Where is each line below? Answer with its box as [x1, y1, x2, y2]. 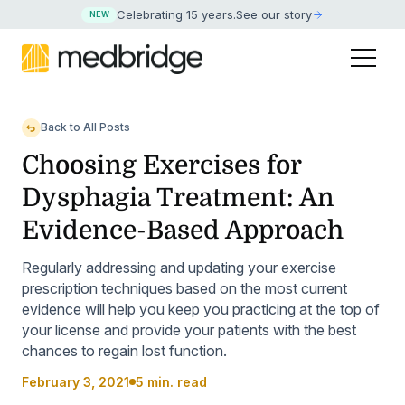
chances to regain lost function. [22, 342, 227, 361]
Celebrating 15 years [117, 7, 234, 23]
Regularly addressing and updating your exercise [22, 259, 336, 278]
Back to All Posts [40, 120, 130, 135]
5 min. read [136, 374, 207, 391]
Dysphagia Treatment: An [22, 184, 334, 213]
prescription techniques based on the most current [22, 279, 347, 298]
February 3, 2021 [22, 374, 129, 391]
